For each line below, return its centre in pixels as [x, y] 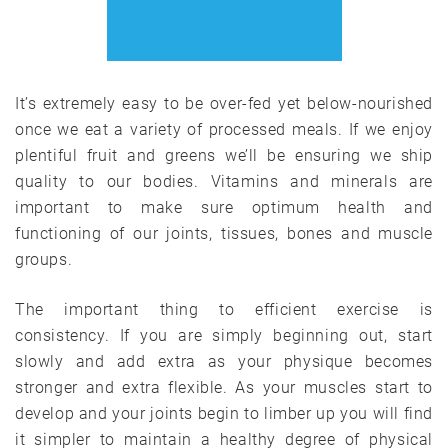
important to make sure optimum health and [224, 207]
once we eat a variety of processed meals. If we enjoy [224, 129]
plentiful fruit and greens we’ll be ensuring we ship [224, 155]
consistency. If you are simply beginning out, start [224, 335]
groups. [44, 259]
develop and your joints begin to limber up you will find [224, 413]
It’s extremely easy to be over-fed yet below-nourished [224, 103]
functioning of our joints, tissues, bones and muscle [224, 233]
